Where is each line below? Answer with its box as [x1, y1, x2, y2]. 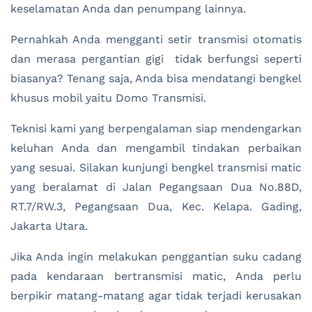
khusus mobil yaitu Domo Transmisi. [10, 91, 206, 104]
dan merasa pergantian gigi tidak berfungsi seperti [10, 52, 302, 65]
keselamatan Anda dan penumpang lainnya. [10, 1, 246, 15]
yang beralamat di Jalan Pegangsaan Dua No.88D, [10, 180, 302, 194]
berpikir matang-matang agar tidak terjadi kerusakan [10, 288, 302, 302]
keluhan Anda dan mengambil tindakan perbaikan [10, 141, 302, 155]
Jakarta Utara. [10, 219, 88, 233]
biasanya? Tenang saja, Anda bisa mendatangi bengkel [10, 71, 302, 85]
